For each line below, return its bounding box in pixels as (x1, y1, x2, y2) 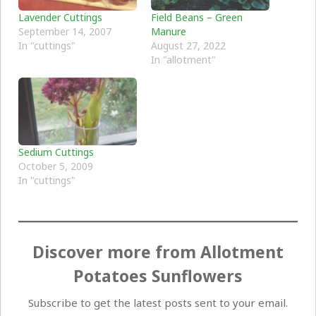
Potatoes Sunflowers (73, 265, 243, 288)
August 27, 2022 (151, 39, 226, 53)
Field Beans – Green (151, 11, 243, 25)
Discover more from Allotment (32, 241, 284, 264)
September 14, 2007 (18, 25, 111, 39)
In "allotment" (151, 53, 216, 67)
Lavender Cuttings (18, 11, 102, 25)
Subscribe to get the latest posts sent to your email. (28, 296, 288, 310)
